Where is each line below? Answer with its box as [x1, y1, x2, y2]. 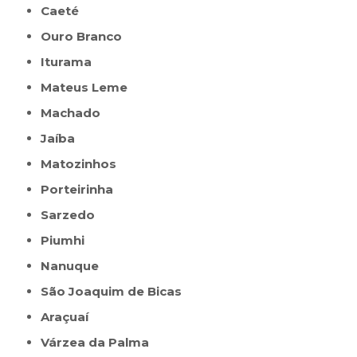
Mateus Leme [52, 80, 128, 96]
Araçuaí [49, 309, 89, 325]
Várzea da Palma [49, 335, 150, 351]
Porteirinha [49, 182, 114, 198]
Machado [52, 105, 101, 121]
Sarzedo [49, 207, 96, 223]
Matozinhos [52, 156, 117, 172]
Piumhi [49, 233, 85, 249]
